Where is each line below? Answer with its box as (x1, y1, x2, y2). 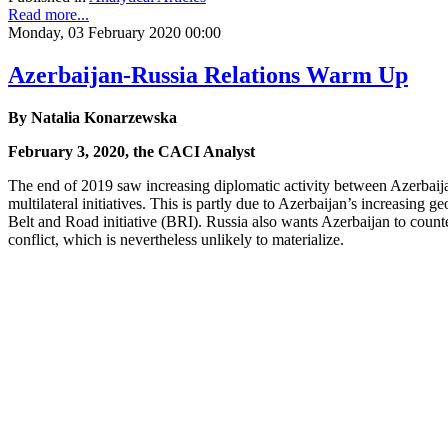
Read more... (8, 6, 89, 24)
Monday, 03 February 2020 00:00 (8, 24, 221, 42)
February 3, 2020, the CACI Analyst (8, 143, 255, 161)
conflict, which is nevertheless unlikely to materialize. (8, 231, 344, 249)
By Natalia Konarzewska (8, 109, 177, 127)
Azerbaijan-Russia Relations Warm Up (8, 62, 408, 89)
